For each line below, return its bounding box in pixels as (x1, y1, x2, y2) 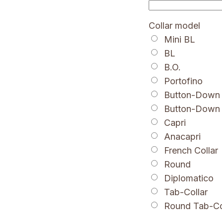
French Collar (164, 145, 219, 156)
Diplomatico (164, 173, 214, 184)
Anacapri (164, 131, 201, 142)
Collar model (149, 20, 201, 31)
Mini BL (164, 34, 196, 45)
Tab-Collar (164, 187, 208, 198)
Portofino (164, 76, 203, 87)
